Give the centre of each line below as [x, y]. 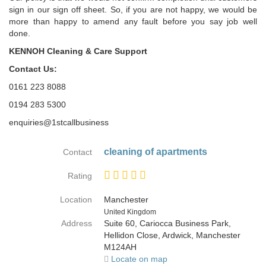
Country [106, 211]
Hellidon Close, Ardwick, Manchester [172, 235]
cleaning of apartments [156, 152]
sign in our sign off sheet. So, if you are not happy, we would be [133, 9]
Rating [80, 176]
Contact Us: [33, 69]
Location [76, 199]
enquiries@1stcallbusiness [59, 122]
